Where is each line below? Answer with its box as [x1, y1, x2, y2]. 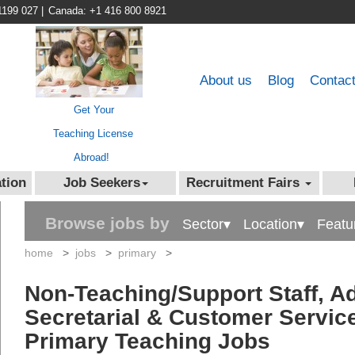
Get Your [74, 104, 114, 116]
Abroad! [74, 151, 109, 163]
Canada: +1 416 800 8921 [48, 5, 166, 17]
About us [200, 73, 252, 88]
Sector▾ [181, 216, 231, 232]
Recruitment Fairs [186, 175, 304, 190]
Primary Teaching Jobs [25, 329, 270, 353]
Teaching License [52, 128, 133, 139]
